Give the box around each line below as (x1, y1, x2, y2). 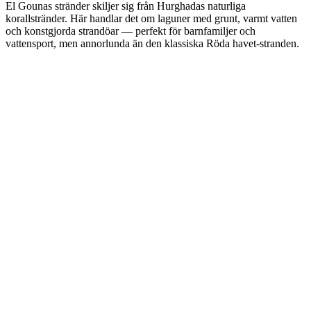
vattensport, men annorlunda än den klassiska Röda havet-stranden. (6, 37, 299, 49)
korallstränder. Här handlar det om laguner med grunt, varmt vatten (6, 12, 297, 24)
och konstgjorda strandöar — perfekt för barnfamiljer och (6, 24, 255, 37)
